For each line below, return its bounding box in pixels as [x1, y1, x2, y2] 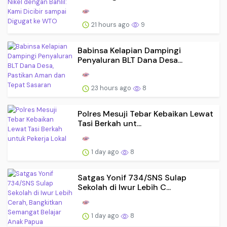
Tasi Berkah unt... [78, 118, 141, 129]
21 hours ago [90, 20, 131, 29]
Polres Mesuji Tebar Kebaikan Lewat [78, 108, 213, 120]
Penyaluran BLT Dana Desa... [78, 54, 182, 65]
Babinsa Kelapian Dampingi [78, 45, 181, 56]
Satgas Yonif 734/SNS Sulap [78, 172, 186, 183]
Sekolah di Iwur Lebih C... [78, 182, 171, 193]
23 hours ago [90, 84, 133, 93]
